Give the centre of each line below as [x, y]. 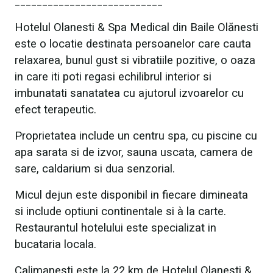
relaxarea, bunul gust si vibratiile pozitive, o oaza [135, 60]
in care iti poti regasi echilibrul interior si [113, 77]
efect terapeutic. [55, 110]
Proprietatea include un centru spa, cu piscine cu [136, 136]
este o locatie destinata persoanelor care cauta [133, 44]
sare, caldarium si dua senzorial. [95, 169]
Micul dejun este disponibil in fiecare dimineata [131, 195]
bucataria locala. [55, 244]
